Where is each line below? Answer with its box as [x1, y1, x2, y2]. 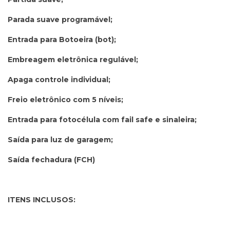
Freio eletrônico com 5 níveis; [8, 94, 123, 104]
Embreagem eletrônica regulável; [8, 54, 138, 64]
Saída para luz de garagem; [8, 135, 113, 144]
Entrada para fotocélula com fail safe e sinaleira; [8, 114, 197, 124]
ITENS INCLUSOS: [8, 195, 75, 204]
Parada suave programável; [8, 14, 112, 24]
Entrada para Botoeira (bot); [8, 34, 116, 44]
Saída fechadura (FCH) [8, 155, 95, 164]
